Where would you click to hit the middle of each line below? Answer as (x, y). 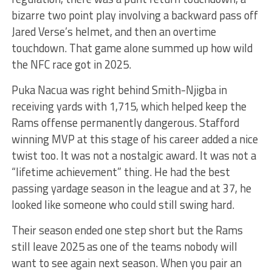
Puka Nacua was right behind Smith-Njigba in (119, 90)
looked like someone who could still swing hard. (124, 204)
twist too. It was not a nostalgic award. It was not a (134, 155)
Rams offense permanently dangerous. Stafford (125, 122)
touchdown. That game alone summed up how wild (132, 48)
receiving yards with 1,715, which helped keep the (129, 106)
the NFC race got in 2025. (71, 64)
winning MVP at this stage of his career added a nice (134, 139)
